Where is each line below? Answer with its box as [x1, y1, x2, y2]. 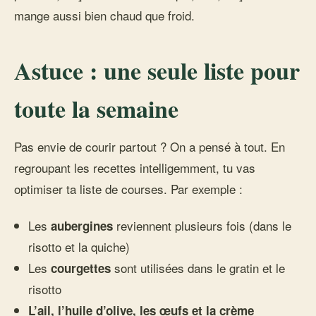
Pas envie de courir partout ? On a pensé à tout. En [14, 138, 285, 155]
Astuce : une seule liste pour [14, 53, 300, 88]
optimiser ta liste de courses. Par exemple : [14, 180, 243, 197]
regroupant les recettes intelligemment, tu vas [14, 159, 255, 176]
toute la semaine [14, 91, 178, 126]
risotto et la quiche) [28, 238, 130, 255]
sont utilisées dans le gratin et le [111, 259, 286, 276]
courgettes [51, 260, 111, 276]
